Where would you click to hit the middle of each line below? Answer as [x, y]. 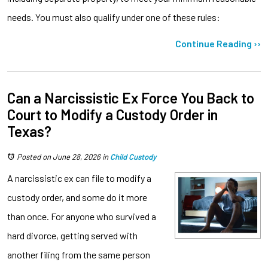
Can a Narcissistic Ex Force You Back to [131, 98]
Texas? [29, 131]
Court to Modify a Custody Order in [112, 114]
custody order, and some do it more [77, 197]
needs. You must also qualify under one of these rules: [114, 17]
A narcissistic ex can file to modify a [79, 178]
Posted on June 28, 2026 [59, 156]
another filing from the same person [79, 254]
